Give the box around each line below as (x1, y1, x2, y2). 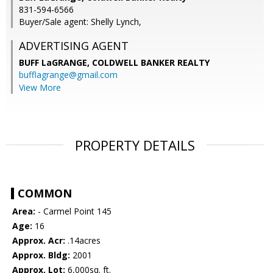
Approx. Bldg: (12, 249, 70, 261)
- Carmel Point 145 (35, 205, 112, 218)
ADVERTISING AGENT (19, 38, 129, 54)
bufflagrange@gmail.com (19, 69, 118, 81)
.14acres (65, 235, 101, 247)
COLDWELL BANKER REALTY (92, 57, 210, 69)
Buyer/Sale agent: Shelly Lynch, (19, 16, 141, 28)
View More (19, 82, 61, 94)
